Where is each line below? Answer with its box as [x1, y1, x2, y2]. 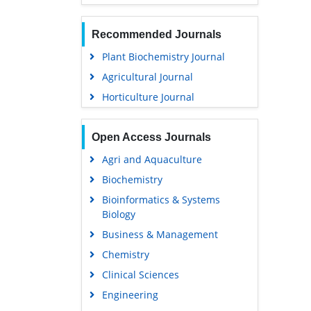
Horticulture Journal [101, 90, 194, 104]
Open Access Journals [91, 131, 211, 144]
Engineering [101, 288, 158, 302]
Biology [101, 208, 135, 221]
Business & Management [101, 228, 218, 242]
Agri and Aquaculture [101, 153, 202, 167]
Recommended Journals [91, 28, 221, 41]
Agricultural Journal [101, 70, 193, 84]
